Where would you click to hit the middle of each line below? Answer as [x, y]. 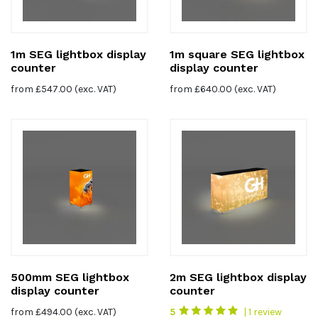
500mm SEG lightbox [70, 277]
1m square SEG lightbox [237, 54]
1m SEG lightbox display [78, 54]
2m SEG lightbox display [238, 277]
